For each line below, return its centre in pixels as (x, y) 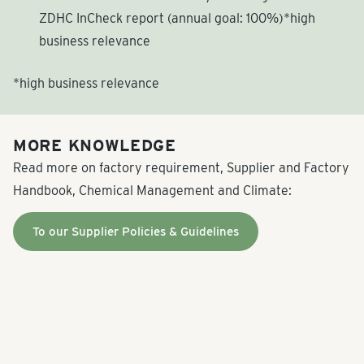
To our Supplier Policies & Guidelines (136, 231)
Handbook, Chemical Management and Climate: (152, 190)
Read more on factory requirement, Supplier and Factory (181, 167)
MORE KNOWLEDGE (95, 145)
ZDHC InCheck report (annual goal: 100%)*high (177, 18)
